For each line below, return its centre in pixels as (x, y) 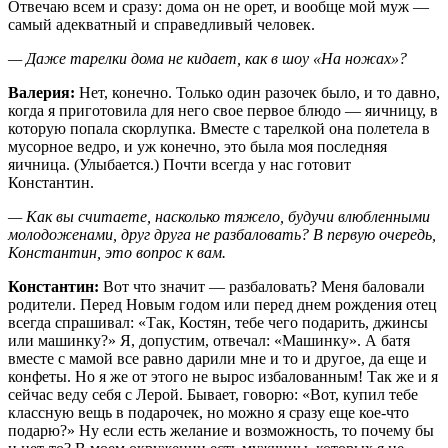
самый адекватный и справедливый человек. (161, 24)
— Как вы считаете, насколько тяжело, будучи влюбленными (219, 216)
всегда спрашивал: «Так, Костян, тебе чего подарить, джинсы (218, 322)
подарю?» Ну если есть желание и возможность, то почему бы (221, 430)
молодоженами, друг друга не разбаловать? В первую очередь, (222, 234)
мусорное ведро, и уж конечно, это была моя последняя (197, 146)
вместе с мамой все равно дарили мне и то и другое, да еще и (217, 358)
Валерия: (43, 92)
